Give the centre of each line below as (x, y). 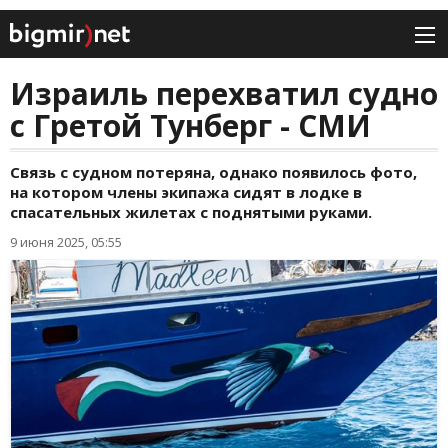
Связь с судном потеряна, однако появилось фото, (213, 172)
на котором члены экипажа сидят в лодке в (186, 192)
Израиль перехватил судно (224, 94)
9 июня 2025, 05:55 (66, 242)
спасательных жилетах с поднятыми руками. (191, 212)
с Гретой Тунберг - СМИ (190, 126)
